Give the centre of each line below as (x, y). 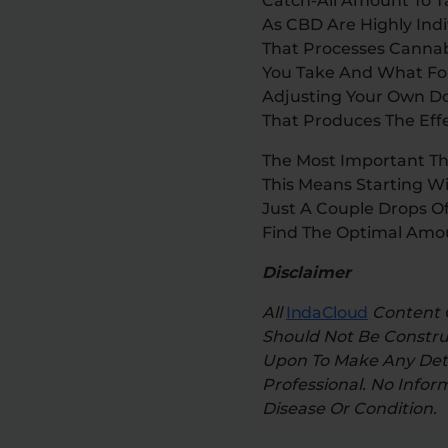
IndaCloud (327, 312)
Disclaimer (306, 272)
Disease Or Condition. (349, 408)
